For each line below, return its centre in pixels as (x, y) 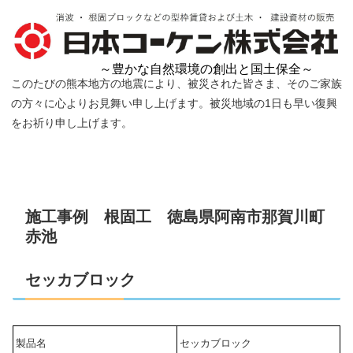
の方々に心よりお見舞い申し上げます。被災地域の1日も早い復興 (174, 103)
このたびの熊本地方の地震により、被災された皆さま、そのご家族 (176, 83)
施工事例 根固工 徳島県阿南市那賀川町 (175, 216)
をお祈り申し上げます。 (72, 123)
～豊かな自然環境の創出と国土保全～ (206, 69)
